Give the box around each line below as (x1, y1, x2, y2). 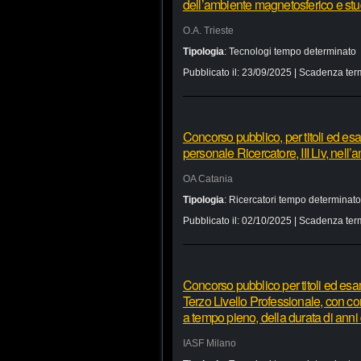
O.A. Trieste (182, 25, 234, 36)
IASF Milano (182, 338, 236, 349)
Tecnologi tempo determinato (228, 46, 356, 57)
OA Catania (182, 173, 233, 185)
